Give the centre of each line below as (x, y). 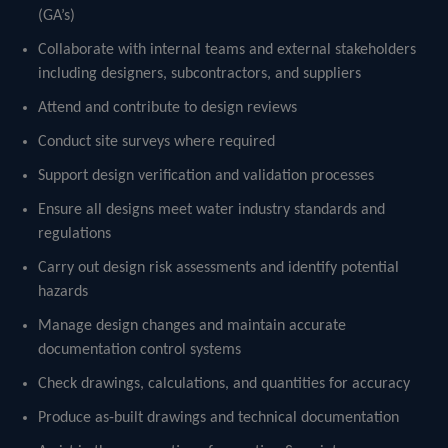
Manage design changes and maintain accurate (192, 326)
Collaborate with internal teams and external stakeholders (227, 50)
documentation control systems (139, 350)
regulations (74, 234)
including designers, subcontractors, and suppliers (199, 74)
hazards (63, 292)
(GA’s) (56, 16)
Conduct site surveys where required (156, 142)
